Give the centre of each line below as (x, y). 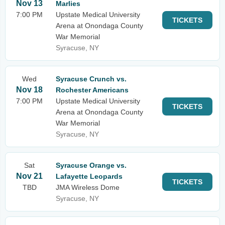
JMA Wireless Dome (88, 187)
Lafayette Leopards (89, 176)
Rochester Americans (92, 90)
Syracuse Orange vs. (91, 165)
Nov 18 (29, 90)
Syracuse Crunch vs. (91, 79)
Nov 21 (29, 176)
